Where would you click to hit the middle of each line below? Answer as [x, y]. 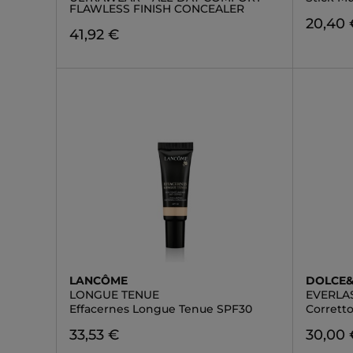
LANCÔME [98, 281]
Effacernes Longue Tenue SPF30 [161, 309]
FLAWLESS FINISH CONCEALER [157, 9]
